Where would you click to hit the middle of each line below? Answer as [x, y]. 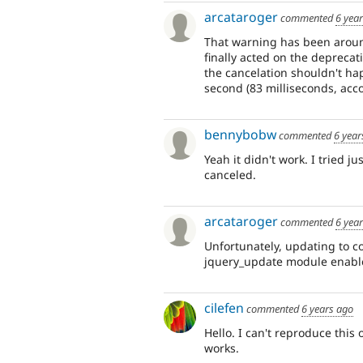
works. [222, 348]
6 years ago [327, 309]
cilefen [224, 308]
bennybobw [240, 135]
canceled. [230, 174]
